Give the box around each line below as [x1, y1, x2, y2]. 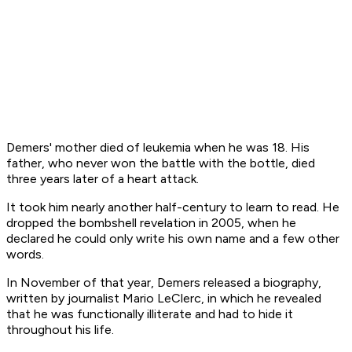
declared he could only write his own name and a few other [6, 231, 339, 247]
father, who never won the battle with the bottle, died [6, 156, 315, 171]
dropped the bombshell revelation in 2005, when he [6, 215, 296, 231]
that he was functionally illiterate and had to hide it [6, 306, 293, 322]
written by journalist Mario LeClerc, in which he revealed [6, 291, 321, 306]
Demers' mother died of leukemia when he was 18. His [6, 140, 310, 156]
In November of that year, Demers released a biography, [6, 275, 321, 291]
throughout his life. [6, 322, 114, 338]
